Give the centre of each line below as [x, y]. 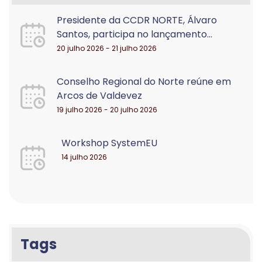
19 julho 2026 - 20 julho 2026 [107, 110]
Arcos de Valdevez [99, 96]
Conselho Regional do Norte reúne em [144, 82]
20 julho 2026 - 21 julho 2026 [107, 48]
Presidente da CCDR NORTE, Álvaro [137, 20]
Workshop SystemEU [109, 143]
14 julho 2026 [84, 157]
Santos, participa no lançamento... [135, 34]
